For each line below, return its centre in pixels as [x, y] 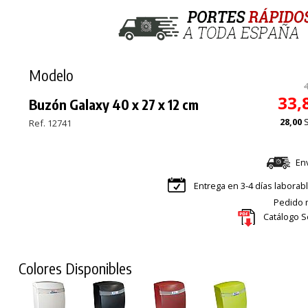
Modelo [52, 75]
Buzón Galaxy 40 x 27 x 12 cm [114, 104]
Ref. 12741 [51, 123]
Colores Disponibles [76, 268]
